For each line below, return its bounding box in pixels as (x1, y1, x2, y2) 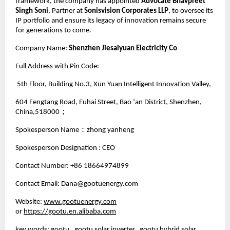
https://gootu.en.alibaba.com (24, 207, 116, 216)
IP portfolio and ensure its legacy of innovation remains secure (15, 16, 206, 25)
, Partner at (48, 7, 84, 15)
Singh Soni (15, 7, 48, 15)
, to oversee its (168, 7, 213, 15)
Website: (15, 198, 42, 206)
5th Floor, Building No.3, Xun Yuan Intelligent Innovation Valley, (15, 80, 213, 88)
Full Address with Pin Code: (15, 62, 99, 70)
